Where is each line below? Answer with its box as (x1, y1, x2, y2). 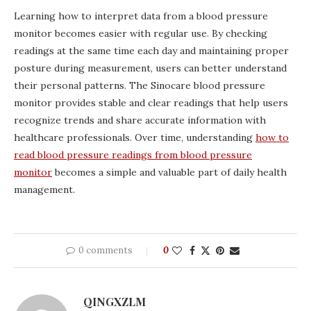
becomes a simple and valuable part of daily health (52, 166, 287, 178)
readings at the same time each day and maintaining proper (14, 44, 289, 57)
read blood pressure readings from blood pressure (14, 149, 252, 161)
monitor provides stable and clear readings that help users (14, 96, 288, 109)
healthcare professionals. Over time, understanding (14, 131, 255, 144)
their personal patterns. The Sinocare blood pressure (14, 79, 265, 92)
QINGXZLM (83, 294, 146, 309)
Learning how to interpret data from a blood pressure (14, 10, 268, 22)
